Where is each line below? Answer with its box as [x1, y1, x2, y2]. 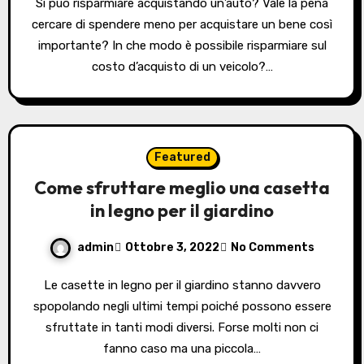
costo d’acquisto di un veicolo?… [91, 58, 273, 74]
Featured [154, 149, 210, 164]
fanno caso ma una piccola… [103, 340, 261, 356]
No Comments [231, 240, 314, 254]
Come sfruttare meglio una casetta [34, 175, 330, 199]
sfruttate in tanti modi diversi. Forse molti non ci [45, 319, 318, 335]
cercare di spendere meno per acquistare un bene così [32, 16, 332, 32]
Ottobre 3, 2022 [125, 240, 219, 254]
